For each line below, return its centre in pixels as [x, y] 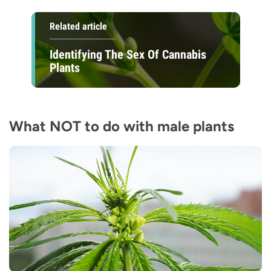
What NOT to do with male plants [122, 126]
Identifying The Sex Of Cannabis [128, 54]
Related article [78, 26]
